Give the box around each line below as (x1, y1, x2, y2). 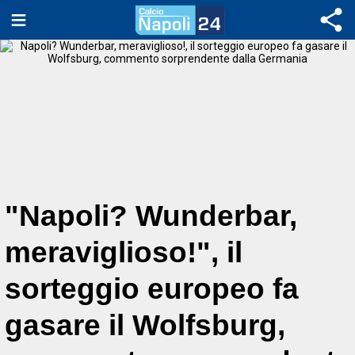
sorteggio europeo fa (5, 273, 299, 305)
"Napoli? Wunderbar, (5, 200, 297, 232)
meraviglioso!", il (5, 236, 242, 269)
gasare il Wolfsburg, (5, 309, 285, 342)
